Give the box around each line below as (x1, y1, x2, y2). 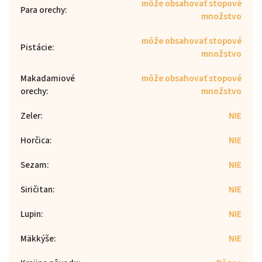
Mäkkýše (20, 232, 54, 245)
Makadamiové (20, 71, 75, 85)
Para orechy (20, 3, 65, 16)
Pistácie (20, 40, 52, 54)
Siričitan (20, 182, 53, 196)
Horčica (20, 133, 50, 147)
